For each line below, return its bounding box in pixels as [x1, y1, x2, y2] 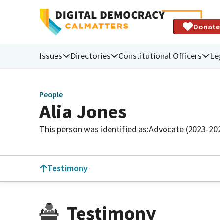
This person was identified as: [39, 123, 149, 135]
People [39, 89, 63, 100]
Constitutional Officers [118, 50, 202, 61]
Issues [39, 50, 62, 61]
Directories [70, 50, 110, 61]
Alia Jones [39, 99, 127, 124]
